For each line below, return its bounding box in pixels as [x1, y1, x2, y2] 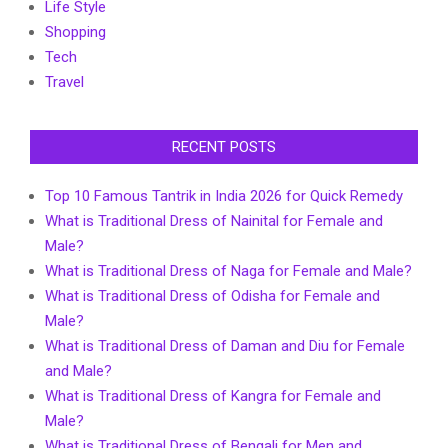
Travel [45, 73, 84, 92]
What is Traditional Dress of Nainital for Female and [45, 212, 383, 231]
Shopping [45, 23, 106, 42]
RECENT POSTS [172, 138, 276, 157]
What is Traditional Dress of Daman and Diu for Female [45, 337, 405, 356]
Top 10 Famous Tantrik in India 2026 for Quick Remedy [45, 187, 403, 206]
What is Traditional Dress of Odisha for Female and [45, 287, 380, 306]
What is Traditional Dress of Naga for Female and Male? [45, 262, 412, 281]
